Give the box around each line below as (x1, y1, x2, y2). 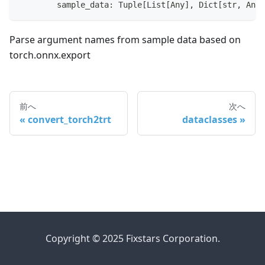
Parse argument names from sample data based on (9, 33, 241, 47)
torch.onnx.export (9, 49, 91, 62)
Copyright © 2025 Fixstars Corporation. (45, 232, 220, 245)
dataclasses (182, 113, 237, 127)
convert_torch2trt (28, 113, 111, 127)
